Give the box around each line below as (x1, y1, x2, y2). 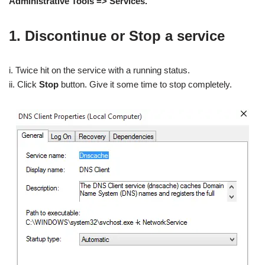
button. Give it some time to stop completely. (59, 79, 232, 89)
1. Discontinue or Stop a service (9, 28, 225, 44)
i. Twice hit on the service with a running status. (9, 65, 190, 75)
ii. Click (9, 79, 39, 89)
